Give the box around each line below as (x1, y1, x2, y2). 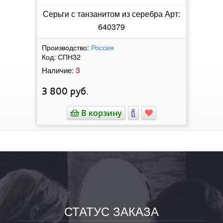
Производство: (42, 42, 89, 52)
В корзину (79, 107, 122, 118)
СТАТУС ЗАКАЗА (64, 202, 159, 220)
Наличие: (42, 64, 74, 75)
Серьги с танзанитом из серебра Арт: (43, 7, 180, 19)
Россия (91, 42, 114, 52)
